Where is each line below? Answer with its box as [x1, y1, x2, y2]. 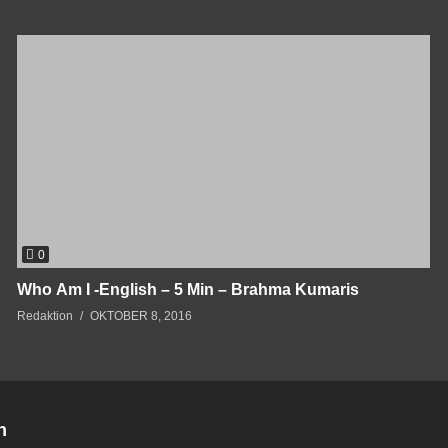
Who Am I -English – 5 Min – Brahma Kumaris [16, 281, 359, 299]
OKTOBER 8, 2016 [89, 309, 192, 324]
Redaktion [16, 309, 73, 324]
